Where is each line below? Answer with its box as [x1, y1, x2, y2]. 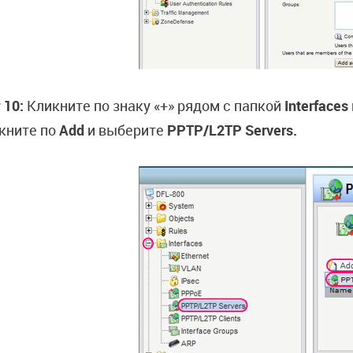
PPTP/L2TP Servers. [167, 121, 297, 139]
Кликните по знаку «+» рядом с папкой [27, 96, 284, 115]
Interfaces [284, 96, 348, 115]
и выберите [87, 121, 167, 139]
